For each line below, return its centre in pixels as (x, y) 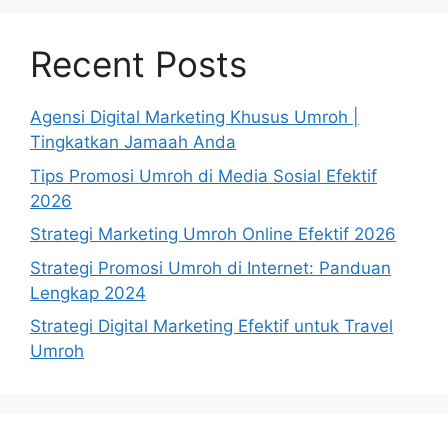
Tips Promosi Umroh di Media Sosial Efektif (203, 175)
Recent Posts (138, 64)
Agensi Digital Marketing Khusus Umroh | (194, 117)
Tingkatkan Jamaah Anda (133, 142)
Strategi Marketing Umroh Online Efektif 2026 (213, 234)
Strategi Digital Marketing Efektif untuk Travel (211, 326)
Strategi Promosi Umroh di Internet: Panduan (210, 267)
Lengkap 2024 (88, 292)
